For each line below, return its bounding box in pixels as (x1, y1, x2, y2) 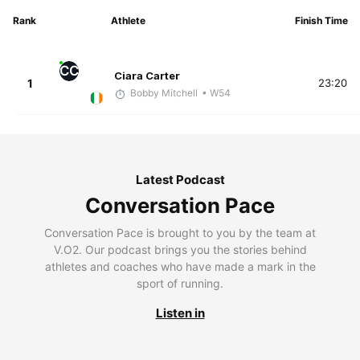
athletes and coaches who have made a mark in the (44, 259, 316, 273)
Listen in (155, 305, 205, 321)
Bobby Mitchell (129, 87, 198, 100)
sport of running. (137, 276, 223, 290)
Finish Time (294, 14, 348, 27)
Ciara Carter (113, 69, 180, 83)
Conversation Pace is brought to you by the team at (44, 225, 316, 239)
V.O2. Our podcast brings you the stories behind (53, 242, 307, 256)
